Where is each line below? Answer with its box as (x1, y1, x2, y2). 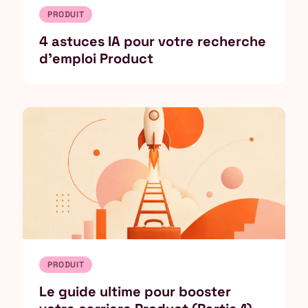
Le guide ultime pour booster (39, 283, 231, 300)
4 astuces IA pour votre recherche (39, 32, 266, 50)
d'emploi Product (39, 49, 153, 67)
